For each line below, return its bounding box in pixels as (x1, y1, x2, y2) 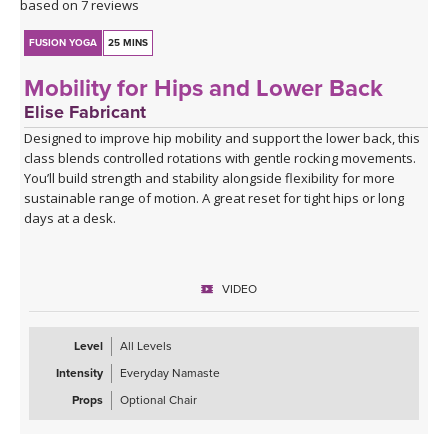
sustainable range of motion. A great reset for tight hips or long (24, 189, 405, 208)
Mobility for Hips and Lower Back (24, 74, 384, 104)
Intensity (56, 366, 103, 381)
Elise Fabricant (24, 101, 147, 124)
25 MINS (108, 37, 149, 50)
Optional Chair (120, 393, 197, 408)
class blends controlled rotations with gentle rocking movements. (24, 149, 417, 168)
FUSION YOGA (29, 37, 98, 50)
